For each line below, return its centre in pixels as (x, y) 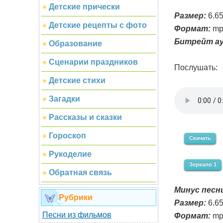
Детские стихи (77, 80)
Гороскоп (67, 136)
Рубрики (75, 197)
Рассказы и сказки (85, 117)
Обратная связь (80, 172)
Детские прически (84, 7)
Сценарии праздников (93, 62)
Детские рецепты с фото (98, 25)
